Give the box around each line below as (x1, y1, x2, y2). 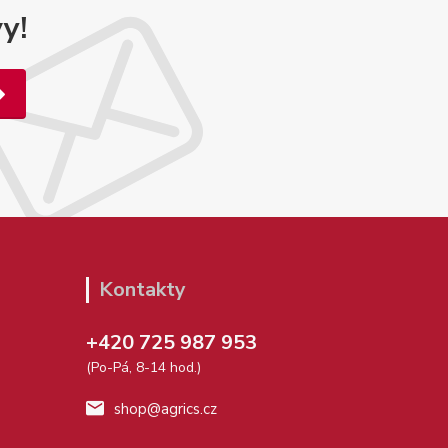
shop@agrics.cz (114, 398, 217, 419)
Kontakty (99, 275, 186, 303)
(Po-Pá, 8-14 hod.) (86, 357, 201, 377)
